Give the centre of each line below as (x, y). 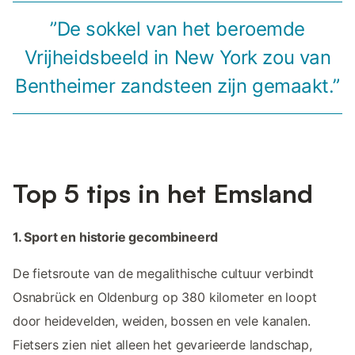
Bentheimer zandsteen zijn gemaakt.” (177, 86)
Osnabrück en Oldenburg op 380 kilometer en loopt (165, 298)
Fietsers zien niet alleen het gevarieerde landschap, (162, 345)
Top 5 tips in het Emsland (163, 194)
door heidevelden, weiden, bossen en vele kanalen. (162, 321)
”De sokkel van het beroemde (177, 29)
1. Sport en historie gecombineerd (116, 237)
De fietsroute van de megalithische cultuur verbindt (164, 274)
